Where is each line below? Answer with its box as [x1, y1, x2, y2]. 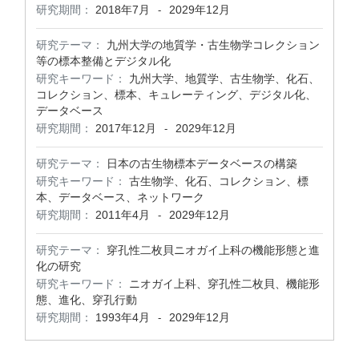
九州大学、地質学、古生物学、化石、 [129, 72, 320, 85]
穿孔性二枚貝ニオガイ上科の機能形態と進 [107, 244, 320, 256]
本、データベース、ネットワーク [36, 191, 204, 204]
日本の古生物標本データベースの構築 [107, 157, 297, 170]
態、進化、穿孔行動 [36, 293, 137, 306]
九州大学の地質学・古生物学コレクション [107, 38, 320, 51]
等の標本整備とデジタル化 [36, 54, 171, 67]
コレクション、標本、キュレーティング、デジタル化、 [36, 88, 317, 101]
